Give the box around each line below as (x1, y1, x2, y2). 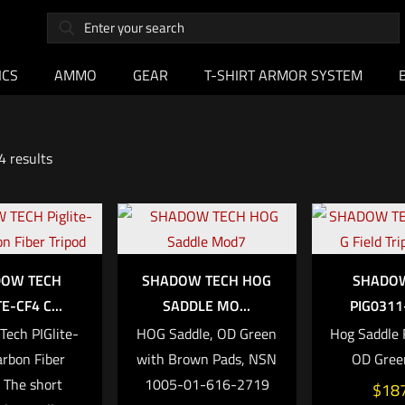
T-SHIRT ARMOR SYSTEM (204, 64, 363, 87)
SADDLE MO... (163, 295, 251, 317)
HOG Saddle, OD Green (137, 323, 278, 345)
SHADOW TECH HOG (142, 269, 272, 292)
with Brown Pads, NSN (137, 348, 278, 371)
